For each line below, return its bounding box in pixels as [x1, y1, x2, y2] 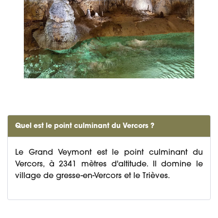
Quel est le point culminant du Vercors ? [15, 123, 154, 130]
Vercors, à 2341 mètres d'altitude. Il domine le [15, 161, 203, 169]
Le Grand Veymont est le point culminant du [15, 149, 203, 157]
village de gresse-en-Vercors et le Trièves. [15, 172, 170, 181]
